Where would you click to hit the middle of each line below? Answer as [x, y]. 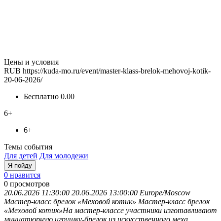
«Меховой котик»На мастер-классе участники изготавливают [110, 210]
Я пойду [20, 165]
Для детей [21, 155]
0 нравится [22, 175]
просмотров [30, 184]
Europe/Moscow [165, 192]
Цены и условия [31, 62]
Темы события [28, 147]
